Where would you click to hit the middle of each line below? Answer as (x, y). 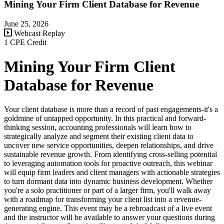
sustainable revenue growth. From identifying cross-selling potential (110, 154)
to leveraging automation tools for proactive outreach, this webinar (108, 163)
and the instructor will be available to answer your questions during (109, 217)
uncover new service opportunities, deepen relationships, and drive (109, 145)
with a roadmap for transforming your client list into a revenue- (103, 199)
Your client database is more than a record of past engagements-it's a (111, 109)
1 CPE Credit (25, 42)
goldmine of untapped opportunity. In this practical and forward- (105, 118)
